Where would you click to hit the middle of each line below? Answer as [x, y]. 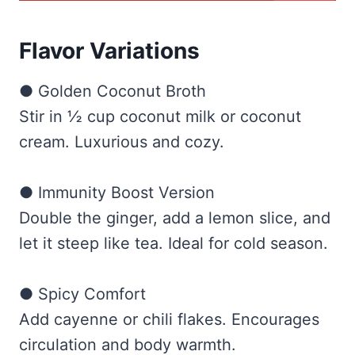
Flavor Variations [109, 51]
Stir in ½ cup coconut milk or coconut [160, 117]
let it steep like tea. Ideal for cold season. [174, 244]
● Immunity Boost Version [117, 193]
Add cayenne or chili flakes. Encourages [169, 320]
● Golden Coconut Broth [113, 92]
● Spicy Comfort [82, 294]
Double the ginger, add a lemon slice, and [175, 218]
